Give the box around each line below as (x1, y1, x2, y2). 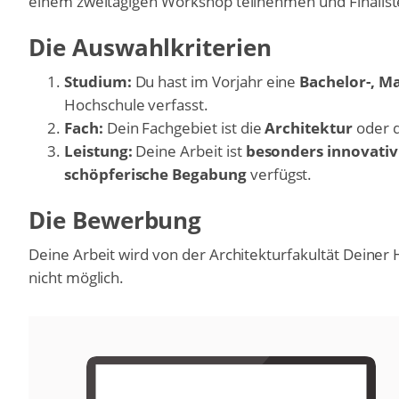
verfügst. (246, 164, 313, 185)
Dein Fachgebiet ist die (102, 118, 265, 139)
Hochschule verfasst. (64, 94, 208, 116)
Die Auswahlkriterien (28, 32, 272, 63)
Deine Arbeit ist (132, 141, 246, 162)
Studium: (64, 71, 132, 93)
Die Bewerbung (28, 205, 202, 236)
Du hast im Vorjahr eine (131, 71, 300, 93)
